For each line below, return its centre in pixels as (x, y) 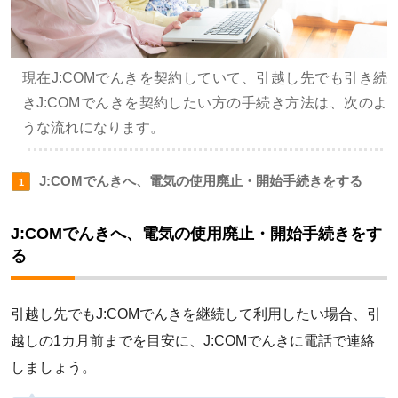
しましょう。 (53, 368)
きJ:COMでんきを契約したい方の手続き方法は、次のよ (204, 103)
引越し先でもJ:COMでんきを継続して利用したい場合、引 (196, 314)
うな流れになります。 (93, 128)
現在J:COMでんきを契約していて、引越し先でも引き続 (204, 78)
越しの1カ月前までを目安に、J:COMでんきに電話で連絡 (193, 341)
